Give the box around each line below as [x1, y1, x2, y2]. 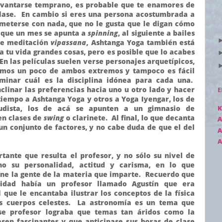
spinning [88, 28, 118, 38]
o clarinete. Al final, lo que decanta [64, 112, 195, 122]
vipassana [51, 37, 87, 47]
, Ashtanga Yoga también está [86, 37, 195, 47]
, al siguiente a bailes [118, 28, 195, 38]
